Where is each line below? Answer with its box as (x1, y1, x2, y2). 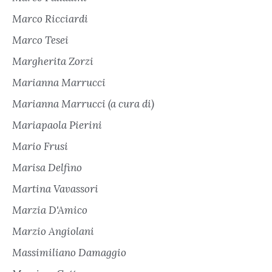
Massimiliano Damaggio (12, 246, 126, 260)
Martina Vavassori (12, 182, 98, 196)
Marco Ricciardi (12, 12, 88, 26)
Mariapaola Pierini (12, 118, 102, 132)
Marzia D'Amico (12, 203, 87, 217)
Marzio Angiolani (12, 225, 94, 239)
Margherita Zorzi (12, 55, 93, 69)
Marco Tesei (12, 33, 69, 47)
